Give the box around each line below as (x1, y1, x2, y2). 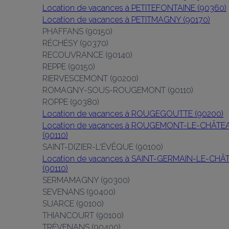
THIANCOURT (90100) (42, 211, 124, 220)
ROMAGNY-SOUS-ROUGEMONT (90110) (42, 85, 193, 95)
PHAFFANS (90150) (42, 27, 112, 36)
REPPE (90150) (42, 62, 95, 72)
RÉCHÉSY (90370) (42, 38, 108, 48)
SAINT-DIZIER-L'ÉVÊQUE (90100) (42, 142, 163, 152)
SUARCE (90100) (42, 199, 104, 209)
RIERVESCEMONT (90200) (42, 74, 139, 83)
